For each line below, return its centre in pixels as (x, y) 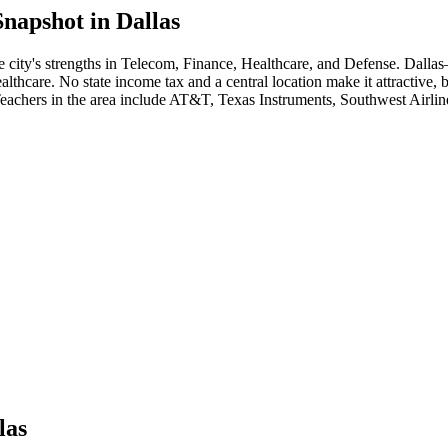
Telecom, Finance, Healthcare (215, 63)
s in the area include (103, 99)
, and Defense (352, 63)
